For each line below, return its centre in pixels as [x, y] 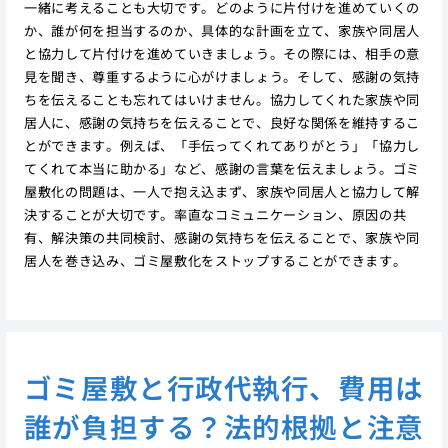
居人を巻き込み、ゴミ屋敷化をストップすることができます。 [215, 261]
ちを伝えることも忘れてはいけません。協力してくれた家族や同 [221, 100]
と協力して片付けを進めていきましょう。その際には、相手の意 [221, 54]
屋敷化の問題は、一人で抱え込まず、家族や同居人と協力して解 [221, 192]
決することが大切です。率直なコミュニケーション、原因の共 [215, 215]
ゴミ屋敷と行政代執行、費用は [223, 386]
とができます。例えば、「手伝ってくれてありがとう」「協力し [221, 146]
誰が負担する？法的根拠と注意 [223, 425]
